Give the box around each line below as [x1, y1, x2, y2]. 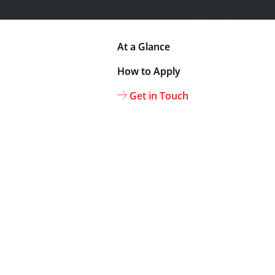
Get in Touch [130, 89, 188, 103]
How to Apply [117, 64, 180, 78]
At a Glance [117, 40, 170, 53]
